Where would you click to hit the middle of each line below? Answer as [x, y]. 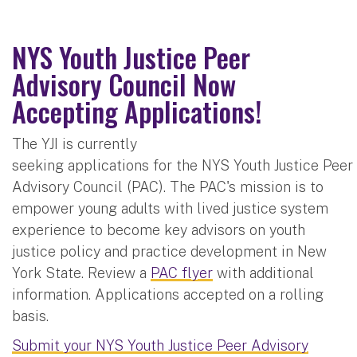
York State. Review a [81, 273]
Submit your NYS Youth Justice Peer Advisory [160, 346]
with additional [263, 273]
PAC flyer [182, 273]
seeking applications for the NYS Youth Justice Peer [182, 166]
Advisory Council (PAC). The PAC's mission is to [168, 187]
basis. [30, 316]
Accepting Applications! [137, 112]
